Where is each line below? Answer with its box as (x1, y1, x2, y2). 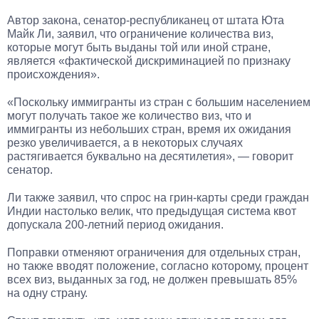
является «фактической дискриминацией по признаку (7, 55, 291, 67)
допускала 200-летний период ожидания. (7, 219, 224, 231)
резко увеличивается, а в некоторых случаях (7, 137, 243, 149)
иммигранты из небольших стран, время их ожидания (7, 123, 291, 135)
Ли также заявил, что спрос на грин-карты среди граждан (7, 192, 309, 204)
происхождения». (7, 68, 100, 80)
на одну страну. (7, 287, 88, 299)
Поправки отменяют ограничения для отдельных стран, (7, 246, 300, 258)
